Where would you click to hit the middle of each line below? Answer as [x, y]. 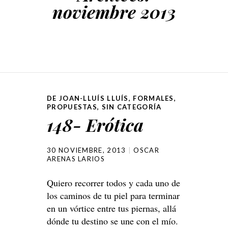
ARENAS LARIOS [76, 159]
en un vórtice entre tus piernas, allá [111, 208]
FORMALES [153, 98]
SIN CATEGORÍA [132, 107]
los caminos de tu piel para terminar [113, 195]
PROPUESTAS [72, 107]
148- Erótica [95, 125]
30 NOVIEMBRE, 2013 [87, 150]
